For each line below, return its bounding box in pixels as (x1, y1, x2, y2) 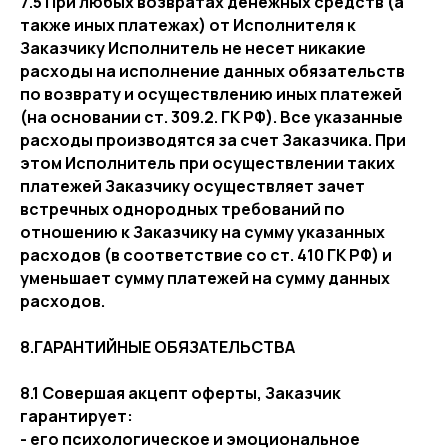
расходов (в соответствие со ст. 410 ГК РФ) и (20, 244, 392, 266)
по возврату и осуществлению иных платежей (20, 83, 402, 105)
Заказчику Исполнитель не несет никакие (20, 37, 366, 59)
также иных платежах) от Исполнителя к (20, 14, 356, 36)
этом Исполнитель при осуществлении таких (20, 152, 395, 174)
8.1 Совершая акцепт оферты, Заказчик (20, 382, 341, 404)
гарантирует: (20, 405, 133, 427)
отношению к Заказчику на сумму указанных (20, 221, 385, 243)
